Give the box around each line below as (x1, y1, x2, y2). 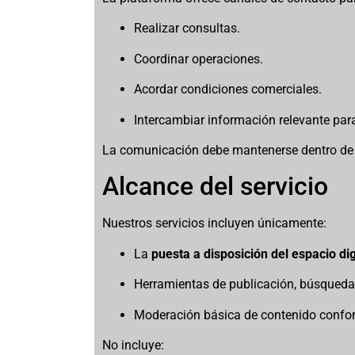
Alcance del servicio (102, 171, 329, 202)
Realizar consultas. (134, 21, 241, 36)
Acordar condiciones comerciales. (134, 82, 323, 97)
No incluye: (102, 337, 165, 353)
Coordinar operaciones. (134, 51, 264, 67)
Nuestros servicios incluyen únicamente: (102, 216, 327, 231)
